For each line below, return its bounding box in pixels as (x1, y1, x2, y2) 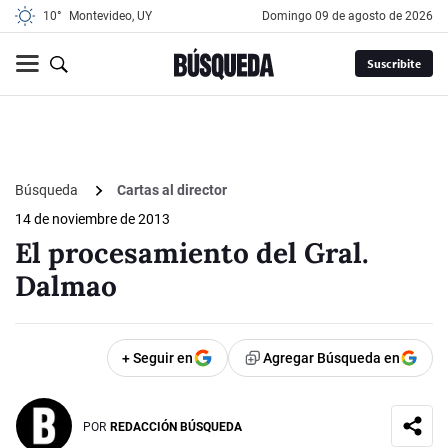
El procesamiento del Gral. (15, 235, 369, 272)
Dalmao (15, 268, 117, 305)
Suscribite (366, 56, 421, 72)
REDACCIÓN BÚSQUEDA (110, 419, 242, 434)
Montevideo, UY (69, 9, 152, 23)
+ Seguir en (122, 350, 193, 367)
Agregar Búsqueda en (263, 350, 400, 367)
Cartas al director (117, 182, 227, 199)
